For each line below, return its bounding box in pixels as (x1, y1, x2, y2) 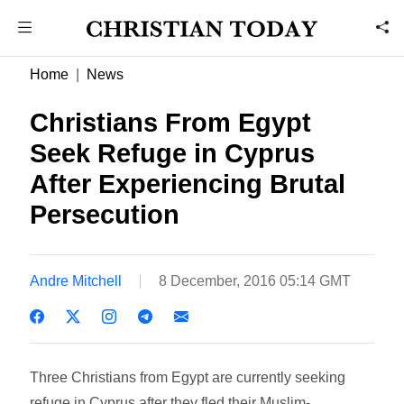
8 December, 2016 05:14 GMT (159, 272, 352, 289)
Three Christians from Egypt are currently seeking (30, 369, 346, 385)
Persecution (30, 200, 180, 229)
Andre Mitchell (30, 272, 123, 289)
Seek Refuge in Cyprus (30, 139, 316, 168)
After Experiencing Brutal (30, 170, 346, 198)
